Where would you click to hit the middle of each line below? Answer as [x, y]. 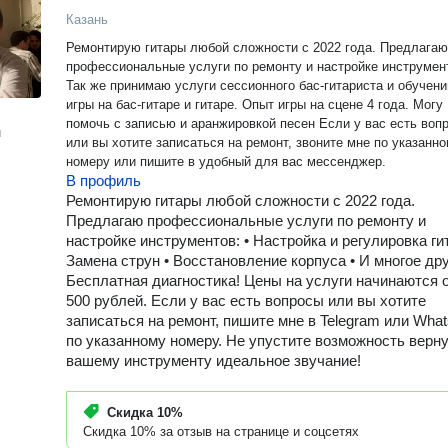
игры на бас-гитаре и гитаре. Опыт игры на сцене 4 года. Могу [254, 104]
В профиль [103, 180]
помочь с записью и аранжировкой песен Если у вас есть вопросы [192, 123]
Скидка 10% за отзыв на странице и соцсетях [221, 431]
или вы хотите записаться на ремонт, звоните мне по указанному [220, 142]
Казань [87, 19]
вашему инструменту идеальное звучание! [213, 360]
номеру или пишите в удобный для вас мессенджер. [226, 161]
